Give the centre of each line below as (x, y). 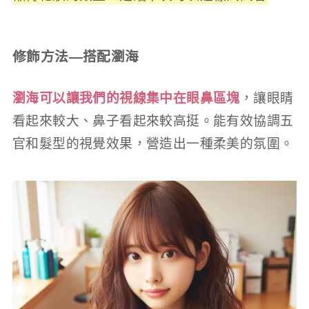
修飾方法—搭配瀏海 (76, 57)
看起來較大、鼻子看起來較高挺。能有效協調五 (153, 121)
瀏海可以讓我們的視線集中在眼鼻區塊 (126, 98)
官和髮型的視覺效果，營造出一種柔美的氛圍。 (153, 143)
